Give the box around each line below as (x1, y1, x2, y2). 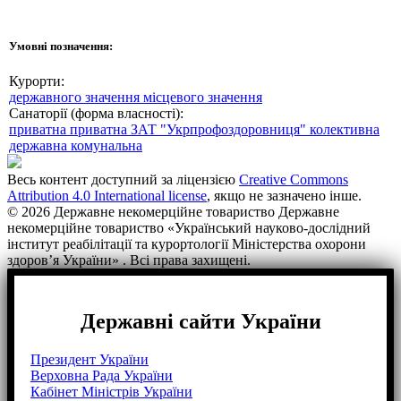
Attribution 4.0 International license (7, 188, 207, 204)
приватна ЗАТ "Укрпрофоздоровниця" (70, 122, 310, 138)
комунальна (71, 138, 142, 154)
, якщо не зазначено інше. (207, 188, 362, 204)
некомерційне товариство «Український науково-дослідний (7, 220, 371, 236)
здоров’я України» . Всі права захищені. (7, 252, 251, 269)
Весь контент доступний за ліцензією (7, 172, 239, 188)
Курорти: (9, 73, 64, 90)
